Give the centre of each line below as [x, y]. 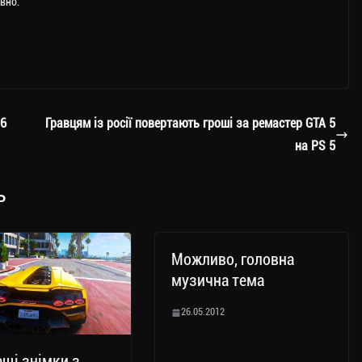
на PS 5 [315, 146]
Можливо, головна [233, 260]
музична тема [218, 281]
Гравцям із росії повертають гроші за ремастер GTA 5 [190, 124]
